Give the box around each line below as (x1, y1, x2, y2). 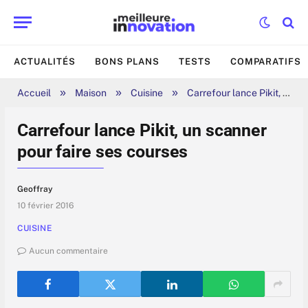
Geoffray (17, 184, 53, 195)
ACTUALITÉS (14, 56, 76, 67)
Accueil (17, 87, 51, 98)
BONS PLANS (95, 56, 160, 67)
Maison (75, 87, 107, 98)
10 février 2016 (17, 201, 74, 211)
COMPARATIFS (230, 56, 301, 67)
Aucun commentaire (29, 246, 108, 256)
